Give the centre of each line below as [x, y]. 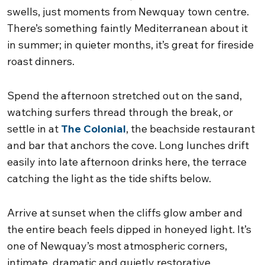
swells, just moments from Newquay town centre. [128, 12]
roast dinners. [41, 61]
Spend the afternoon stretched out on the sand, [125, 96]
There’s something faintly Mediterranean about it [127, 28]
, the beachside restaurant [190, 129]
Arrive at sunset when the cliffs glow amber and [125, 213]
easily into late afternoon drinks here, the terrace [127, 162]
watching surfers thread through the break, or [120, 112]
